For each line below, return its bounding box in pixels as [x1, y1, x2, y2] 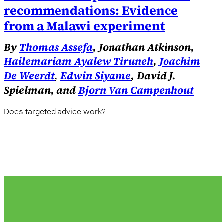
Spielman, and [4, 82, 78, 97]
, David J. [131, 68, 176, 83]
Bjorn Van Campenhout [78, 82, 194, 97]
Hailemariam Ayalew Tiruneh [4, 54, 153, 68]
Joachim [159, 54, 200, 68]
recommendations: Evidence [4, 1, 178, 19]
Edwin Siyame [60, 68, 131, 83]
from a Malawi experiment [4, 17, 165, 34]
